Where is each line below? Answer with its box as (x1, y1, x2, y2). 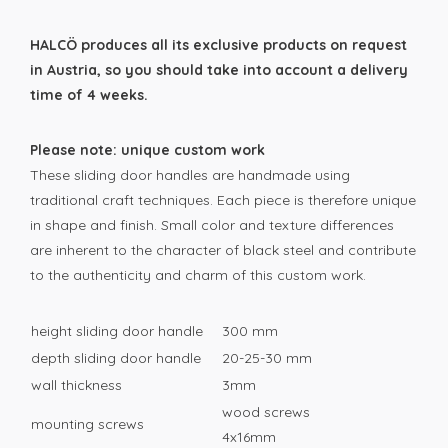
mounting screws (31, 415, 144, 433)
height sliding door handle (31, 322, 203, 340)
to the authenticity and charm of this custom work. (30, 266, 366, 284)
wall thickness (31, 376, 122, 394)
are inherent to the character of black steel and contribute (30, 241, 416, 259)
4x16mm (222, 428, 276, 446)
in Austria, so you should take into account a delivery (30, 61, 408, 79)
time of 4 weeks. (30, 86, 148, 104)
